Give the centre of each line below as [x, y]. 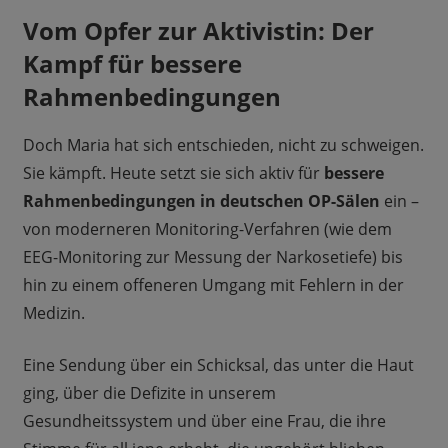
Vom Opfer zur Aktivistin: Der [198, 31]
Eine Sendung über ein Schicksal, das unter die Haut [218, 365]
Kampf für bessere [132, 64]
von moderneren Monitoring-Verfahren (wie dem [207, 229]
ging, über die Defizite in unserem [149, 393]
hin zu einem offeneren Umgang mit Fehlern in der [213, 285]
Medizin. [53, 313]
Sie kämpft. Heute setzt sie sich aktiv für [173, 173]
